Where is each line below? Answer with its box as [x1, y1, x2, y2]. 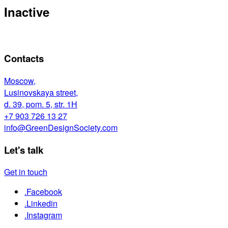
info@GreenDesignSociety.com [4, 121, 118, 133]
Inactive [4, 3, 49, 20]
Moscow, [4, 74, 36, 87]
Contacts [4, 51, 44, 66]
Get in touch [4, 166, 47, 178]
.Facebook [24, 186, 62, 198]
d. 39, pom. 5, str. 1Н [4, 98, 77, 110]
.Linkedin [24, 197, 58, 210]
